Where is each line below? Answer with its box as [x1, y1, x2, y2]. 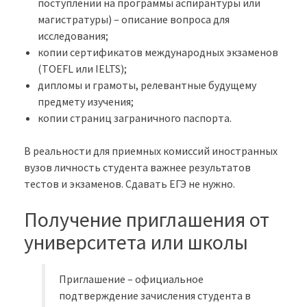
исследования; [38, 28, 108, 42]
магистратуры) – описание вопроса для [38, 12, 230, 26]
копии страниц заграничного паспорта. [38, 110, 232, 125]
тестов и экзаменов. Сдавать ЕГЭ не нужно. [24, 176, 235, 191]
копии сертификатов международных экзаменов [38, 45, 278, 59]
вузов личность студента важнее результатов [24, 160, 251, 174]
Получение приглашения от [24, 206, 269, 232]
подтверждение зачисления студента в [59, 288, 251, 302]
